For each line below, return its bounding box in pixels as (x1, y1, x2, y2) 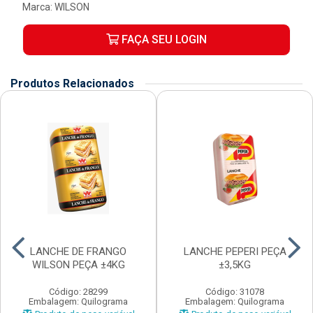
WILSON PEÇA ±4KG (31, 259, 125, 271)
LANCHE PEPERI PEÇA (183, 245, 286, 258)
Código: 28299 (49, 286, 108, 297)
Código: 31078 (205, 286, 264, 297)
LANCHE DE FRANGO (30, 245, 126, 258)
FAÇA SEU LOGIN (119, 33, 207, 46)
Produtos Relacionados (10, 77, 134, 90)
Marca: (22, 1, 54, 13)
